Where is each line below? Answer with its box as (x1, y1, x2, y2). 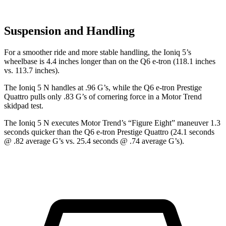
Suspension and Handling (4, 24, 135, 38)
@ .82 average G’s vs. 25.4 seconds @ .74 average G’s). (4, 137, 184, 146)
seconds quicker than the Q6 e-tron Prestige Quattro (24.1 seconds (4, 128, 214, 137)
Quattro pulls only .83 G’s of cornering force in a (4, 92, 161, 101)
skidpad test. (4, 101, 43, 110)
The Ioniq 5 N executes (4, 119, 81, 128)
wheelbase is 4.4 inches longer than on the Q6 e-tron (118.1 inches (4, 57, 215, 66)
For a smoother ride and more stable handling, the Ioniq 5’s (4, 48, 191, 57)
